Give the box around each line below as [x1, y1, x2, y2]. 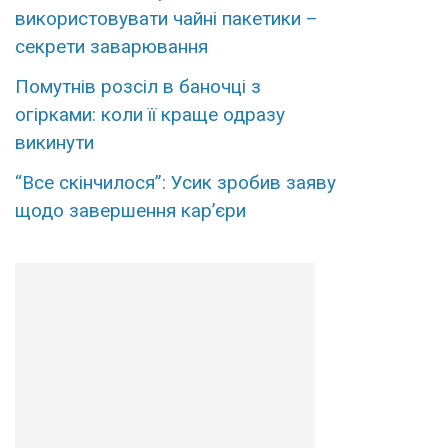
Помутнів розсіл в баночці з [14, 75, 261, 99]
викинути [14, 131, 94, 155]
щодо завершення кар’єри [14, 199, 246, 223]
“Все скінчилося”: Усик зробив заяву [14, 171, 336, 195]
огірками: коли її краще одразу [14, 103, 285, 127]
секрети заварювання [14, 35, 208, 59]
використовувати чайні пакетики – [14, 7, 318, 31]
